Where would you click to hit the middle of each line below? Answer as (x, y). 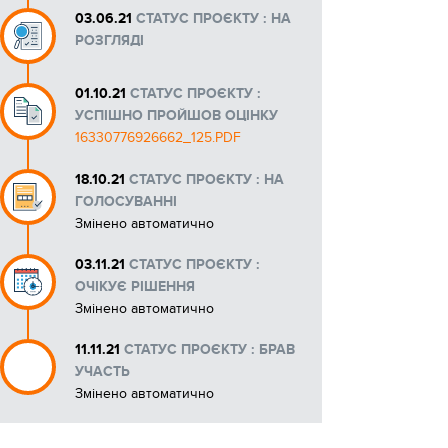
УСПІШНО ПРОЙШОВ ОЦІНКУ (177, 116)
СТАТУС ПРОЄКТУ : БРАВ (210, 349)
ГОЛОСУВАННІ (126, 201)
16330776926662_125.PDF (158, 138)
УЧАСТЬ (103, 371)
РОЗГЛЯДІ (110, 40)
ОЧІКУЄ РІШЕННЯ (135, 286)
